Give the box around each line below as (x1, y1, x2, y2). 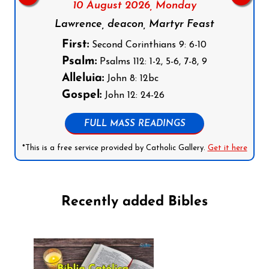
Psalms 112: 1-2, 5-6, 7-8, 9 (97, 57, 207, 67)
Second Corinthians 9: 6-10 (89, 40, 207, 50)
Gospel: (62, 89, 101, 101)
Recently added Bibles (61, 195, 208, 209)
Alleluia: (62, 73, 104, 85)
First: (62, 39, 89, 51)
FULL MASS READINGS (83, 119, 186, 129)
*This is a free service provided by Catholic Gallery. (22, 144, 208, 153)
